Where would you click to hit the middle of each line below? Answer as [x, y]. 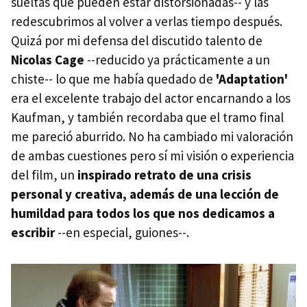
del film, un [44, 174]
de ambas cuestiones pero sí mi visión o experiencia [152, 155]
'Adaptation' [252, 78]
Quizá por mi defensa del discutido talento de [137, 40]
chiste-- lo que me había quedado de [113, 78]
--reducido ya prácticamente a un [177, 59]
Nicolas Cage [48, 59]
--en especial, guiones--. [122, 232]
